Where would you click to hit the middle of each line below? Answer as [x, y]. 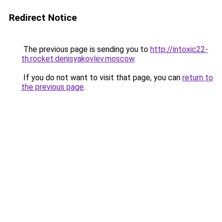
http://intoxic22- [179, 49]
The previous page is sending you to [86, 49]
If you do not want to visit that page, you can [102, 78]
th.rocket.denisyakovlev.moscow [78, 59]
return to [198, 78]
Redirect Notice [43, 18]
